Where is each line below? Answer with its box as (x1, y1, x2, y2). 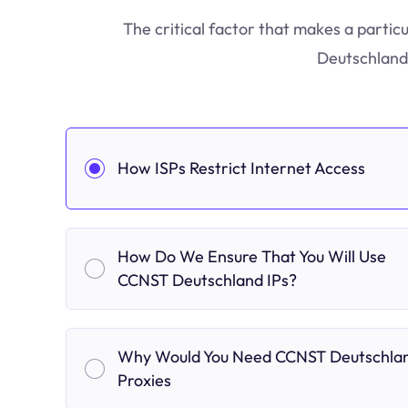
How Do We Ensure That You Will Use (117, 246, 386, 267)
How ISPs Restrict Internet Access (117, 158, 365, 178)
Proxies (117, 370, 171, 391)
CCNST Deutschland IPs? (117, 270, 297, 291)
